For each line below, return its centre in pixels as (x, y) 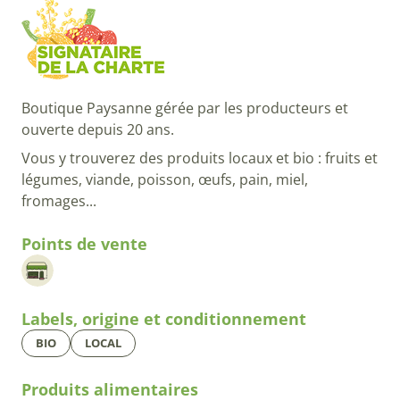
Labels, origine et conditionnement (164, 319)
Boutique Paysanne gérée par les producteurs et (185, 108)
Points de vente (84, 244)
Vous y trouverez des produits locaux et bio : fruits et (200, 158)
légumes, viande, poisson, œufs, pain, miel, (165, 180)
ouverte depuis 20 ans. (98, 130)
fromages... (61, 201)
